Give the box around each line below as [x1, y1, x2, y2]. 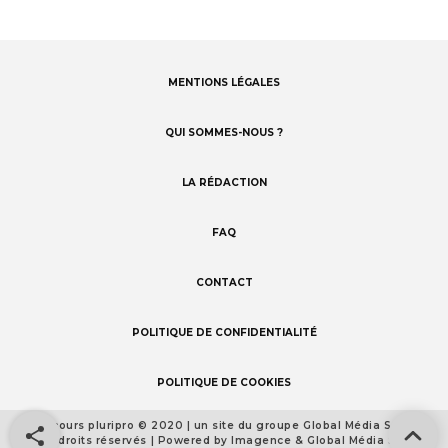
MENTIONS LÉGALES [168, 76, 280, 90]
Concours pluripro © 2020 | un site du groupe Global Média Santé [29, 419, 419, 433]
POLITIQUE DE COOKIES [157, 376, 291, 390]
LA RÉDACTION [181, 176, 267, 190]
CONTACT [195, 276, 253, 290]
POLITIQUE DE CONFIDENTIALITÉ [131, 326, 317, 340]
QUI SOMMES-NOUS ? [165, 126, 283, 140]
